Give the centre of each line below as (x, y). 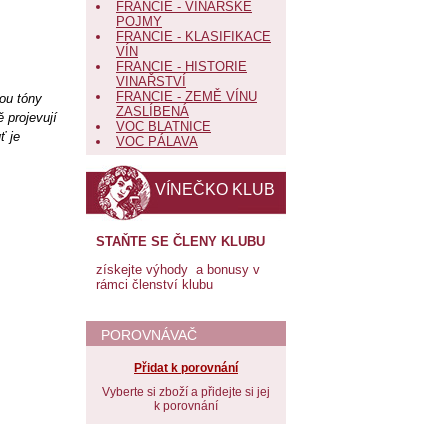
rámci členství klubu (154, 284)
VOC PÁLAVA (157, 141)
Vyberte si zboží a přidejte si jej (186, 392)
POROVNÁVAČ (149, 335)
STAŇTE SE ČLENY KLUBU (180, 241)
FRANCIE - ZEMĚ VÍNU (186, 96)
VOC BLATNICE (163, 126)
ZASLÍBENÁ (152, 111)
